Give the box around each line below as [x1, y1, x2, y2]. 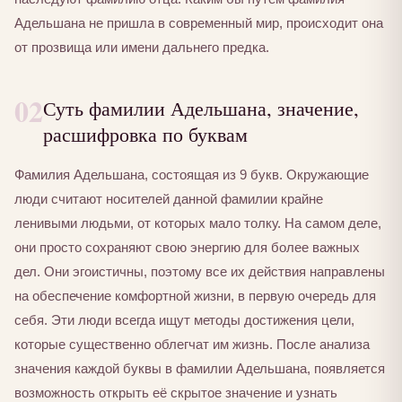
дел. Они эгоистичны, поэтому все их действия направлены [14, 264, 385, 280]
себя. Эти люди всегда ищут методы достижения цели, [14, 312, 354, 328]
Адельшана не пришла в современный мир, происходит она [14, 14, 383, 31]
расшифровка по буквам [43, 119, 248, 147]
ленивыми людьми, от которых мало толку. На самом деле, [14, 215, 381, 232]
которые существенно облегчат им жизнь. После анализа [14, 336, 370, 353]
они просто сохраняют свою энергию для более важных [14, 240, 360, 256]
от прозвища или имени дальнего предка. [14, 39, 269, 55]
